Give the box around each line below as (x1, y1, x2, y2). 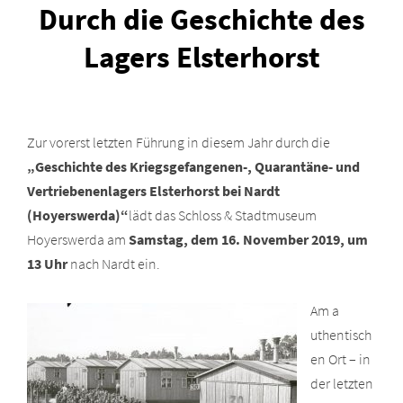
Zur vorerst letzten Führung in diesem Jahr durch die (27, 132, 330, 151)
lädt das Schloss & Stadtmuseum (129, 205, 317, 224)
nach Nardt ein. (67, 254, 160, 273)
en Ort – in (310, 349, 371, 368)
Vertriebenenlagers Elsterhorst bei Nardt (27, 181, 280, 200)
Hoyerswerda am (27, 229, 129, 248)
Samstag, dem (129, 229, 219, 248)
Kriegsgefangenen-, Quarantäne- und (127, 157, 360, 175)
